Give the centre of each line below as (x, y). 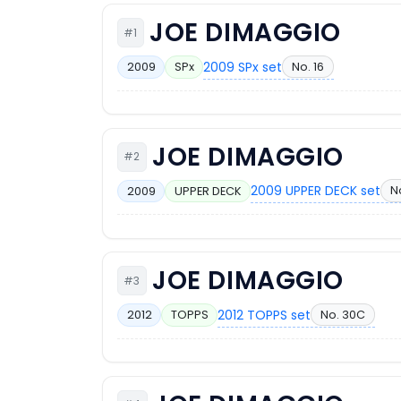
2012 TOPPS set (264, 315)
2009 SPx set (243, 67)
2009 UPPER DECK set (316, 191)
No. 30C (342, 314)
